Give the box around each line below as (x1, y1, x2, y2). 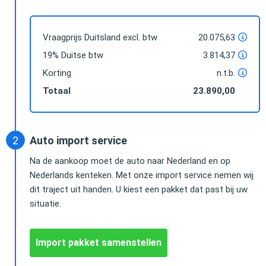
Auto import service (30, 134, 127, 147)
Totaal (43, 85, 71, 96)
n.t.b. (217, 67, 235, 78)
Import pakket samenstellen (36, 236, 161, 248)
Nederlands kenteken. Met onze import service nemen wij (30, 169, 254, 180)
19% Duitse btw (43, 49, 103, 61)
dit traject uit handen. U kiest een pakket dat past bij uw (30, 183, 248, 195)
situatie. (30, 198, 61, 209)
